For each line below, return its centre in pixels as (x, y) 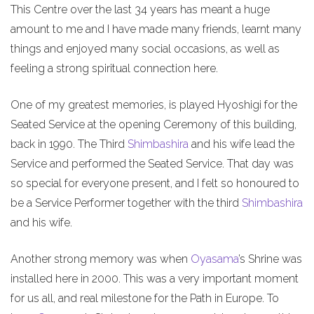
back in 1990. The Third (69, 144)
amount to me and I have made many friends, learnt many (156, 29)
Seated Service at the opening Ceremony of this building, (153, 124)
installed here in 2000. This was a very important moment (155, 279)
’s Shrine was (270, 259)
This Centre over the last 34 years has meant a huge (140, 9)
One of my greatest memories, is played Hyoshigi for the (154, 105)
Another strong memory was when (101, 259)
